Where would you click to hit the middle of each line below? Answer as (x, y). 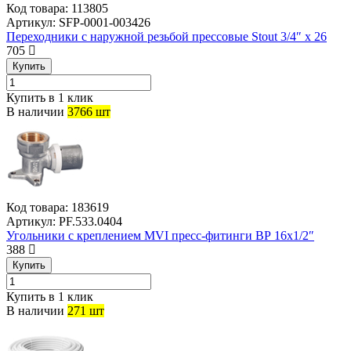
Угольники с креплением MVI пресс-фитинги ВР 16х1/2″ (160, 236)
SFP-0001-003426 (103, 23)
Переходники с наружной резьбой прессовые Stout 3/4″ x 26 (166, 37)
